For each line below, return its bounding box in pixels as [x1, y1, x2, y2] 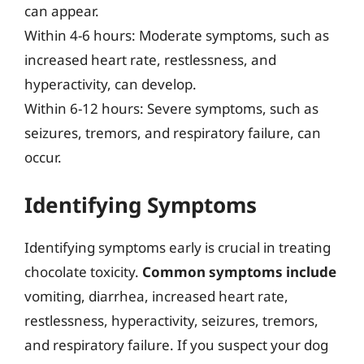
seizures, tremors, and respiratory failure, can [24, 123, 321, 142]
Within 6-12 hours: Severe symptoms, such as [24, 98, 318, 118]
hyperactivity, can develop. [24, 74, 197, 93]
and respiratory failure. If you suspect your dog [24, 336, 328, 354]
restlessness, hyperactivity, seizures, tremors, [24, 311, 318, 330]
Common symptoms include [142, 262, 336, 281]
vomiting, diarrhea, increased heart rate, [24, 287, 288, 305]
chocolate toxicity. [24, 262, 142, 281]
